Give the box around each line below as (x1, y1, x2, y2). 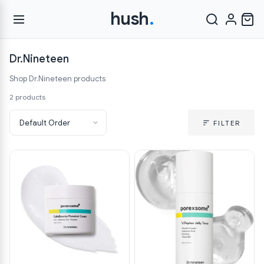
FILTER (213, 118, 240, 128)
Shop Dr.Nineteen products (9, 74, 105, 84)
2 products (9, 93, 45, 101)
